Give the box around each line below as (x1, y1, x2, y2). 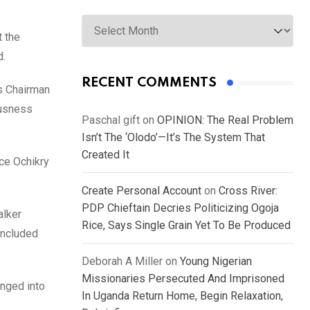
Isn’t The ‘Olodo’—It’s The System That (82, 131, 265, 145)
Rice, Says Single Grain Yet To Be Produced (82, 219, 291, 232)
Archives (81, 10, 123, 24)
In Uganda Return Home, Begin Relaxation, (82, 289, 283, 303)
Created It (82, 148, 129, 162)
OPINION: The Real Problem (157, 113, 293, 127)
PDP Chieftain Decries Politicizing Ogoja (82, 201, 279, 215)
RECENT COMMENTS (82, 76, 217, 90)
